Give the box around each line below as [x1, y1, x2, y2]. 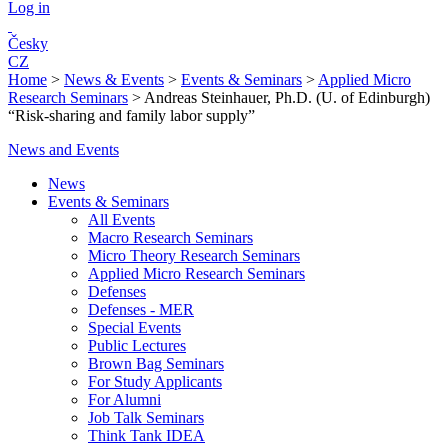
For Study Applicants [88, 373, 222, 390]
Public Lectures [88, 337, 186, 354]
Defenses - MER [88, 301, 194, 318]
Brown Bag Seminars [88, 355, 224, 372]
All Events [88, 211, 155, 228]
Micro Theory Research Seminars [88, 247, 300, 264]
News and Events [8, 141, 119, 158]
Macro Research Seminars [88, 229, 253, 246]
